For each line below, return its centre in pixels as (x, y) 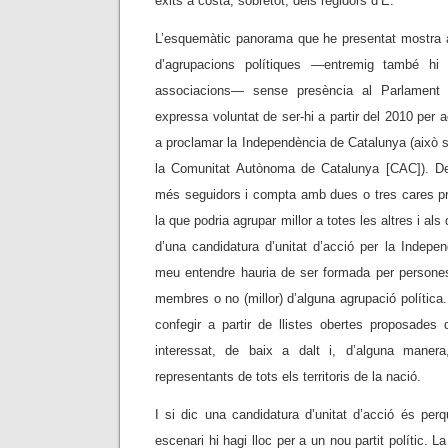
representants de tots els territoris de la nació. (288, 376)
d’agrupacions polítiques (233, 64)
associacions (193, 90)
